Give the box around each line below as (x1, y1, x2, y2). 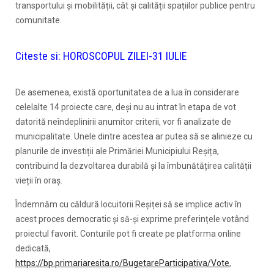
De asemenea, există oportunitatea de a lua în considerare (15, 87, 239, 98)
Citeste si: (15, 50, 63, 63)
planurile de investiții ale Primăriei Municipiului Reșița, (15, 146, 219, 157)
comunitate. (15, 15, 62, 26)
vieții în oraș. (15, 176, 62, 186)
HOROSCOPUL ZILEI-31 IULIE (63, 50, 187, 63)
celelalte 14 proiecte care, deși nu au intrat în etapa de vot (15, 102, 236, 113)
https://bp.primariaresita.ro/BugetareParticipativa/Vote (15, 258, 229, 268)
